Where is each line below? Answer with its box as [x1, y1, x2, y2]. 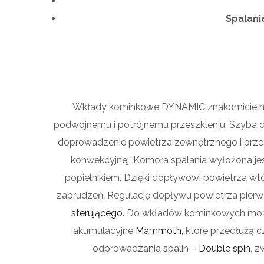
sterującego [71, 207, 123, 219]
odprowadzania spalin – [93, 242, 199, 254]
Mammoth [136, 225, 181, 236]
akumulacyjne [73, 225, 136, 236]
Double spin [199, 242, 250, 254]
